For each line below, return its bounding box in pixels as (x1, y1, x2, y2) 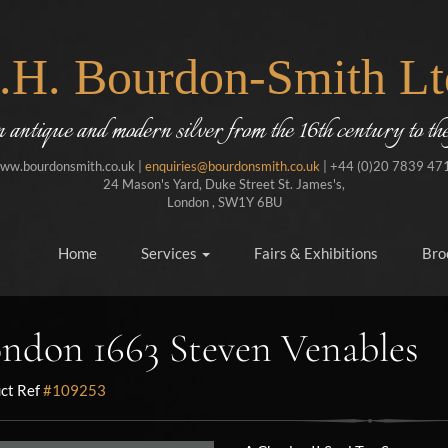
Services (141, 244, 200, 262)
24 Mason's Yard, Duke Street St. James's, (103, 176, 345, 192)
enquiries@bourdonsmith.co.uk (144, 158, 320, 174)
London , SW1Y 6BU (166, 194, 282, 210)
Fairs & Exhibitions (254, 244, 378, 262)
